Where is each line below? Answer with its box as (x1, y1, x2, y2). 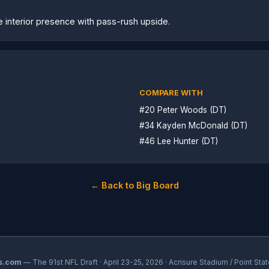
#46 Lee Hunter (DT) (139, 136, 218, 146)
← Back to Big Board (90, 180, 179, 190)
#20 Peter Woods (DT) (139, 105, 226, 115)
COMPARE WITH (139, 88, 203, 98)
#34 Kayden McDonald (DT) (139, 121, 247, 131)
